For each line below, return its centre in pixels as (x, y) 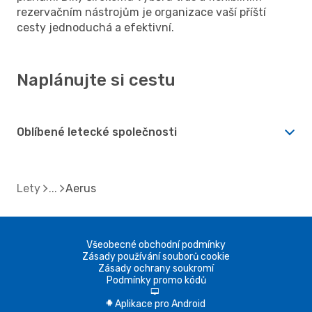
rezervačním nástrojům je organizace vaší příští (141, 12)
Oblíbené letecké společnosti (97, 132)
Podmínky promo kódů (156, 280)
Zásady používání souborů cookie (156, 256)
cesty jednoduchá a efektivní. (95, 27)
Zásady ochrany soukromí (156, 268)
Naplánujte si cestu (96, 80)
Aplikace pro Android (160, 304)
